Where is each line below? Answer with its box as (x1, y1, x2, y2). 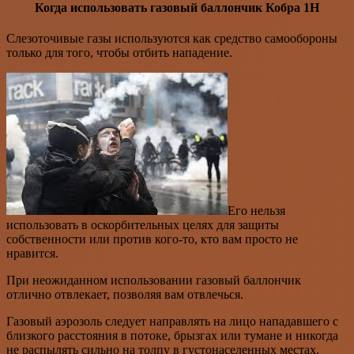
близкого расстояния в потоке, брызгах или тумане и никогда (6, 329, 338, 343)
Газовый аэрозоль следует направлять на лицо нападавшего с (6, 314, 338, 329)
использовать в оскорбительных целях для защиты (6, 218, 279, 232)
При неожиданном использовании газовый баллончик (6, 273, 301, 288)
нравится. (6, 247, 58, 261)
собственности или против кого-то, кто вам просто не (6, 232, 298, 247)
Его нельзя (228, 204, 285, 218)
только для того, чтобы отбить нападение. (6, 46, 232, 60)
